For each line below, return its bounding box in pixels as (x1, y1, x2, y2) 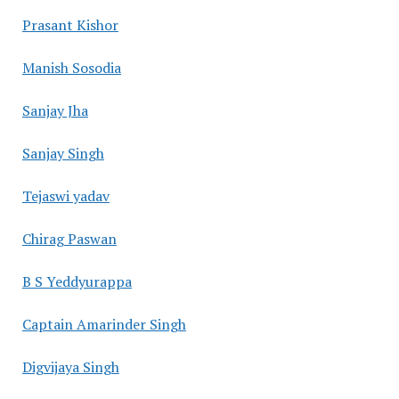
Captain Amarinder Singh (21, 313, 186, 334)
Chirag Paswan (21, 228, 117, 248)
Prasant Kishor (21, 14, 118, 35)
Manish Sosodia (21, 57, 121, 77)
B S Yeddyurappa (21, 271, 132, 291)
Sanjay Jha (21, 100, 88, 120)
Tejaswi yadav (21, 185, 110, 206)
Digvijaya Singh (21, 356, 119, 377)
